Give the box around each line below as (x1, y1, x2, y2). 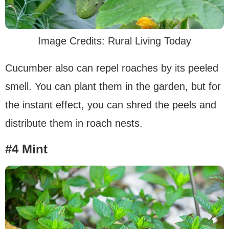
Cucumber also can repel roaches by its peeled (5, 62, 218, 74)
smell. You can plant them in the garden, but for (5, 80, 221, 92)
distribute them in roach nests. (5, 117, 143, 129)
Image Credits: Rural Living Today (38, 35, 191, 47)
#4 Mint (5, 142, 48, 156)
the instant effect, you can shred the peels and (5, 99, 216, 110)
